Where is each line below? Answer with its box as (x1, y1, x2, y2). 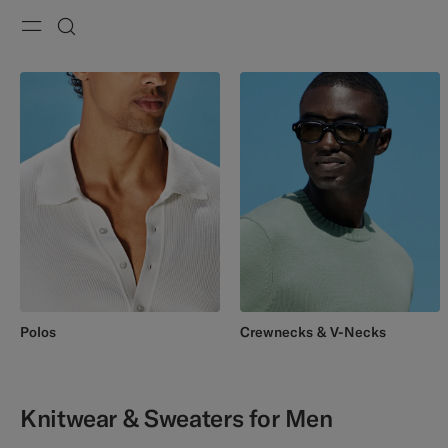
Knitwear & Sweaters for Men (20, 403, 333, 433)
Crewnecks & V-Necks (240, 323, 386, 341)
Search (66, 41, 143, 71)
